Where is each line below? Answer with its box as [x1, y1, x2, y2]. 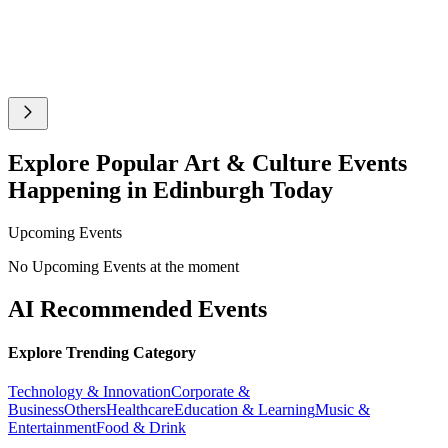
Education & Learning [174, 401, 315, 419]
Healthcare [106, 401, 174, 419]
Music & [315, 401, 370, 419]
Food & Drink [96, 419, 186, 437]
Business [8, 401, 64, 419]
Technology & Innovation [8, 383, 171, 401]
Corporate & [171, 383, 250, 401]
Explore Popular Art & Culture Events [8, 149, 407, 176]
